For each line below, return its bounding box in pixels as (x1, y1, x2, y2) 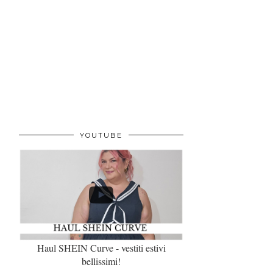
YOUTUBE (80, 131, 122, 140)
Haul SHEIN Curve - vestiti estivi (37, 241, 166, 254)
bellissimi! (82, 254, 121, 268)
